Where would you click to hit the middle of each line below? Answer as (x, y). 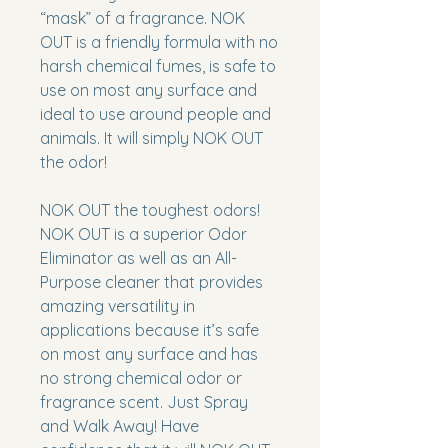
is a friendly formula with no (175, 42)
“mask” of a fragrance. (123, 18)
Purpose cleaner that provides (151, 282)
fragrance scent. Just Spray (144, 402)
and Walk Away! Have (119, 426)
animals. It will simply (116, 138)
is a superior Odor (178, 234)
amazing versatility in (117, 306)
